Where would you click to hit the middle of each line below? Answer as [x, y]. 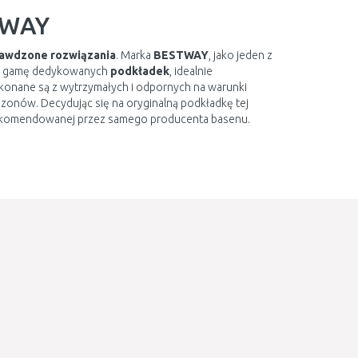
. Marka [134, 55]
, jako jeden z [240, 55]
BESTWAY [181, 55]
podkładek [139, 71]
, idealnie [191, 71]
